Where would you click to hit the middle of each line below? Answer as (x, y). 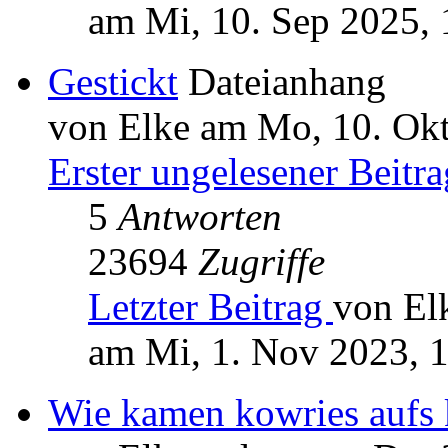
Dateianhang (287, 82)
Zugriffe (261, 262)
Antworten (200, 217)
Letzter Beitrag (210, 307)
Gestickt (113, 82)
